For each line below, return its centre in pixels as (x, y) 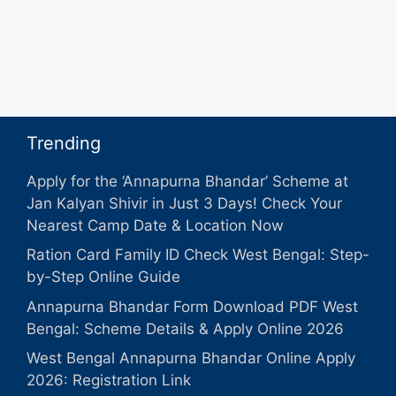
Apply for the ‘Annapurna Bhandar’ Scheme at (187, 181)
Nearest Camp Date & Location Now (155, 225)
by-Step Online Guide (103, 277)
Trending (64, 143)
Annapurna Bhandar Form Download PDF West (192, 306)
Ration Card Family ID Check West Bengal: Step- (198, 255)
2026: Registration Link (109, 381)
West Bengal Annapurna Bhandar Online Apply (191, 358)
